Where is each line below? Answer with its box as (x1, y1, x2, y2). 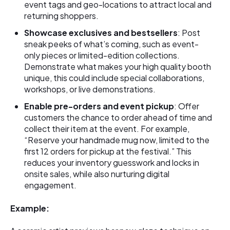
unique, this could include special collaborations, (24, 72, 205, 83)
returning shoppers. (24, 10, 99, 21)
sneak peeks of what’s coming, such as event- (24, 38, 199, 49)
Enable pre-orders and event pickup (24, 101, 175, 112)
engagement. (24, 180, 77, 191)
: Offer (174, 101, 200, 112)
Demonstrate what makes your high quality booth (24, 61, 212, 72)
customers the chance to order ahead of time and (24, 112, 213, 123)
